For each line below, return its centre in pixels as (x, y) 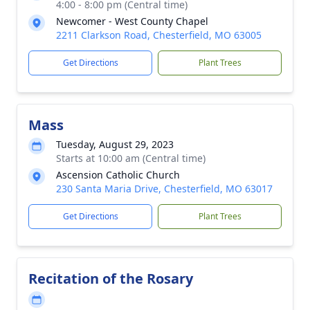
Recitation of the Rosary (111, 279)
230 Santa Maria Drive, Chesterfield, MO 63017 (164, 189)
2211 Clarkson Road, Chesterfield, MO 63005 (159, 35)
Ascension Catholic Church (118, 175)
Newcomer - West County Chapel (132, 21)
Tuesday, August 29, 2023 (115, 144)
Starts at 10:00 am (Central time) (131, 158)
